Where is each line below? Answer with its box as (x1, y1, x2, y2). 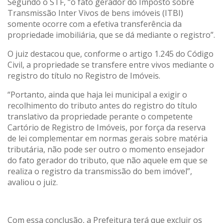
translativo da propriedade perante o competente (7, 111, 193, 122)
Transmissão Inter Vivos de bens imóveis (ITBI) (7, 7, 183, 18)
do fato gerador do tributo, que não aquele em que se (7, 154, 208, 166)
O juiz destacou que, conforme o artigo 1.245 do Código (7, 48, 214, 59)
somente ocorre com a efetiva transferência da (7, 18, 182, 29)
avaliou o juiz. (7, 176, 58, 188)
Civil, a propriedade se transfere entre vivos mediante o (7, 59, 214, 70)
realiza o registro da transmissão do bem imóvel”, (7, 165, 192, 177)
